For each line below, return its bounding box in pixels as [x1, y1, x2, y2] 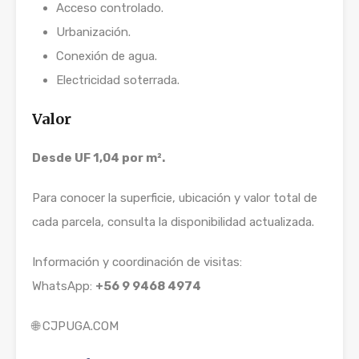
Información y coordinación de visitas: [32, 255, 242, 269]
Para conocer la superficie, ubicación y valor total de [32, 191, 317, 205]
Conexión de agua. [56, 49, 157, 63]
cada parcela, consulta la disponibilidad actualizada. [32, 215, 314, 229]
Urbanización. [56, 25, 131, 39]
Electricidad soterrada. [56, 73, 179, 87]
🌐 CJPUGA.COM [32, 319, 119, 333]
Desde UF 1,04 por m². [32, 151, 165, 165]
